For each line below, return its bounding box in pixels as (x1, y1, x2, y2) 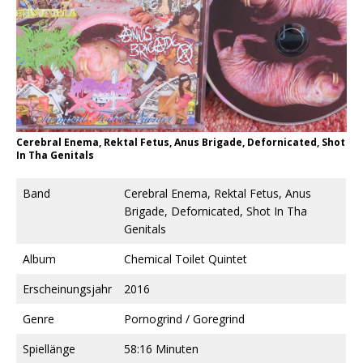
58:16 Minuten (124, 340, 199, 357)
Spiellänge (23, 340, 75, 357)
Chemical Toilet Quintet (124, 250, 247, 267)
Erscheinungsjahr (23, 280, 112, 297)
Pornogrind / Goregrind (124, 310, 245, 327)
